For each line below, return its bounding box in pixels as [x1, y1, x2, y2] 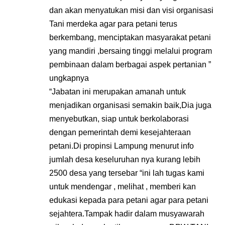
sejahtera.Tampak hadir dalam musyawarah [49, 209, 204, 218]
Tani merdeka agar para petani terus [49, 20, 177, 29]
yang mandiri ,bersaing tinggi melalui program [49, 47, 212, 56]
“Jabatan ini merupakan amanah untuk [49, 87, 186, 96]
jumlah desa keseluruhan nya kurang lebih [49, 155, 200, 164]
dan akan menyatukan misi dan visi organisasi [49, 6, 213, 15]
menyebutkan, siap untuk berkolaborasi [49, 115, 189, 124]
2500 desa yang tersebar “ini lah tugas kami [49, 169, 204, 178]
